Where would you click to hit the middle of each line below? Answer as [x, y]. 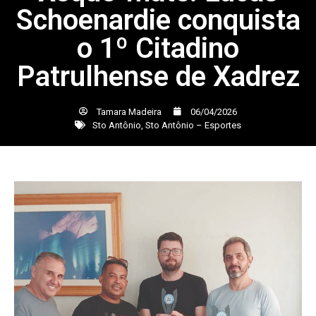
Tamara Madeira [129, 111]
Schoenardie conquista [158, 20]
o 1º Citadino [158, 48]
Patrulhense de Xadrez [158, 76]
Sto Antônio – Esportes [193, 125]
